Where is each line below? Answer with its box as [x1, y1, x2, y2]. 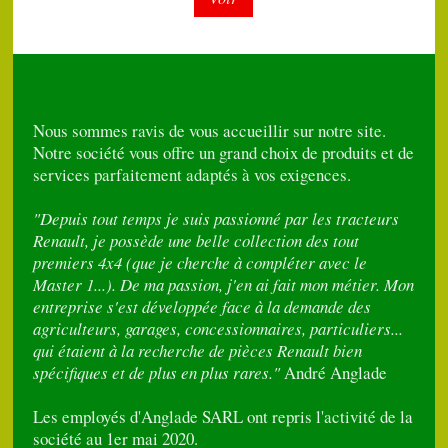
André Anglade [280, 361, 388, 385]
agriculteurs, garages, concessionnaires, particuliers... [33, 317, 404, 341]
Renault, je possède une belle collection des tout [33, 229, 360, 253]
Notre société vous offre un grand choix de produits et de [33, 141, 415, 165]
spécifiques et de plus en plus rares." [33, 361, 281, 385]
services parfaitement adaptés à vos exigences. [33, 163, 352, 187]
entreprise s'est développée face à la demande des [33, 295, 372, 319]
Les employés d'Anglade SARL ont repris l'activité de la [33, 405, 414, 429]
